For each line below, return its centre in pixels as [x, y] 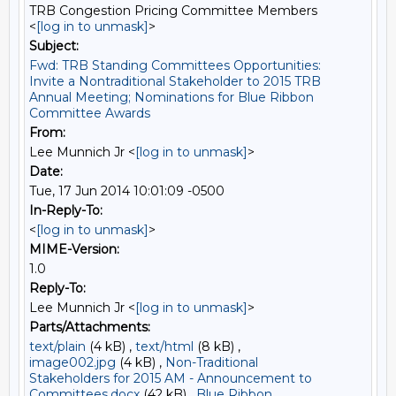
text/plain [57, 346]
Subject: [54, 46]
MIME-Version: [74, 249]
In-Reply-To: [66, 210]
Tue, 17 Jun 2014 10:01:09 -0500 [127, 191]
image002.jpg [72, 362]
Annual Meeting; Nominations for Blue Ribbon [171, 97]
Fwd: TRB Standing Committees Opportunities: [175, 65]
